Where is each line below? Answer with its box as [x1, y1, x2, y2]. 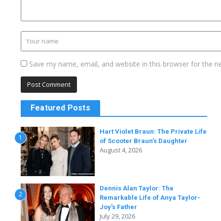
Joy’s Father [100, 203, 137, 211]
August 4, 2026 [100, 146, 142, 154]
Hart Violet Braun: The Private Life [100, 128, 207, 135]
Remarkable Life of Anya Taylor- [100, 194, 200, 201]
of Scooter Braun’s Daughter [100, 137, 187, 145]
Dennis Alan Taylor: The [100, 184, 174, 192]
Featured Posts [31, 103, 90, 112]
